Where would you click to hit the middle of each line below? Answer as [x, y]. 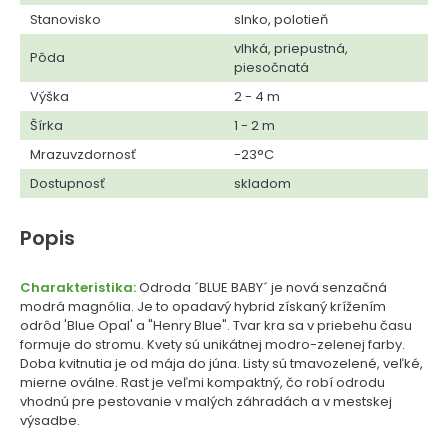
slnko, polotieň [281, 19]
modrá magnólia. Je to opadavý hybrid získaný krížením [203, 306]
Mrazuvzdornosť [83, 154]
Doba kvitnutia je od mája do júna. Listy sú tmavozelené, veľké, [221, 363]
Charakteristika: [79, 287]
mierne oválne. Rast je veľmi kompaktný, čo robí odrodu [202, 382]
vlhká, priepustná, [291, 48]
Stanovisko [65, 19]
